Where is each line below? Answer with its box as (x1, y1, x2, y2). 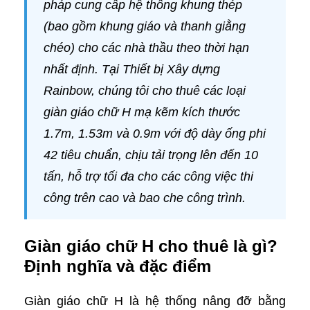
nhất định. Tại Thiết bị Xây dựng (44, 62, 220, 76)
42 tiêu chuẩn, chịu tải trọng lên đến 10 (44, 148, 258, 162)
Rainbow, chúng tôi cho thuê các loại (44, 84, 246, 98)
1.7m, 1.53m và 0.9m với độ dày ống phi (44, 127, 266, 140)
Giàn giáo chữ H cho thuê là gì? (24, 237, 277, 255)
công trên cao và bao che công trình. (44, 191, 246, 205)
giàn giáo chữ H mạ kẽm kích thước (44, 105, 240, 119)
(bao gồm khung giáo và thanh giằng (44, 19, 246, 33)
